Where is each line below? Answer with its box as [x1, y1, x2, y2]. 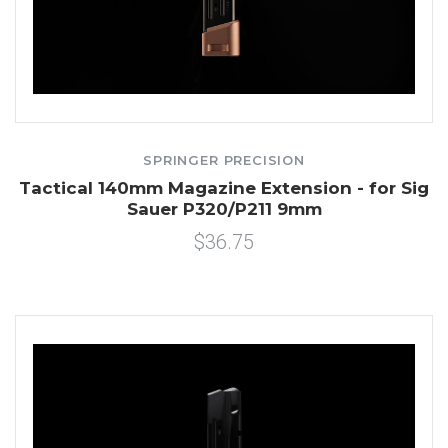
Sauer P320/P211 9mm [126, 199, 322, 220]
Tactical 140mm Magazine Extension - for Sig [19, 178, 429, 199]
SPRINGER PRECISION [143, 152, 305, 169]
